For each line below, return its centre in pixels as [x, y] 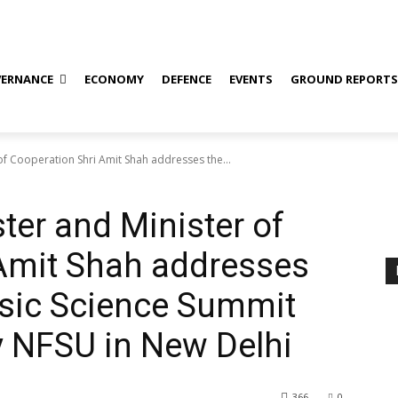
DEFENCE [187, 79]
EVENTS [251, 79]
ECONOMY [115, 79]
